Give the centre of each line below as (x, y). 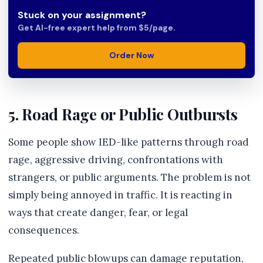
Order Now (131, 55)
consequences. (44, 230)
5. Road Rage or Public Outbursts (123, 114)
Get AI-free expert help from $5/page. (96, 28)
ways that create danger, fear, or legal (98, 213)
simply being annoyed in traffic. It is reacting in (120, 195)
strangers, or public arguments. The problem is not (129, 177)
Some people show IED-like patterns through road (129, 142)
